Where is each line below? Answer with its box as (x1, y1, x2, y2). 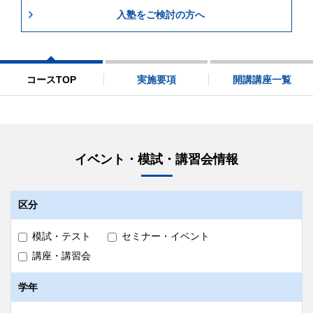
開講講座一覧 (232, 73, 291, 85)
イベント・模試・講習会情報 (75, 152, 238, 167)
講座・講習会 (32, 250, 91, 262)
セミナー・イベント (122, 231, 210, 242)
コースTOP (26, 73, 76, 85)
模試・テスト (32, 231, 91, 242)
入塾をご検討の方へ (116, 9, 205, 21)
